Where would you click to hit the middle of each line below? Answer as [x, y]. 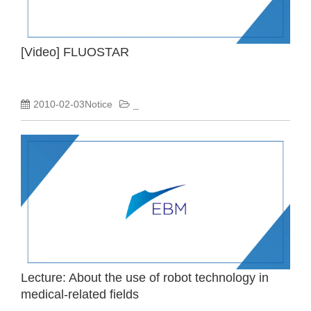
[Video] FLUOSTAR [75, 52]
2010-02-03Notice [73, 104]
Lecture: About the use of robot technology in [145, 278]
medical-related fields [80, 294]
